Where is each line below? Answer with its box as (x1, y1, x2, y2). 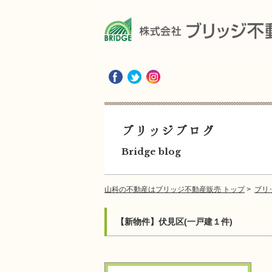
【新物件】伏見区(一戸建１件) (116, 217, 233, 226)
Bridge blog (121, 146, 181, 157)
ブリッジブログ (121, 124, 215, 137)
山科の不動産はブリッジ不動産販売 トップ (104, 185, 245, 194)
